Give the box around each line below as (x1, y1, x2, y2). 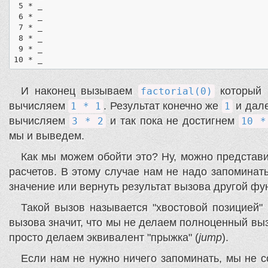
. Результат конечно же (103, 100, 222, 112)
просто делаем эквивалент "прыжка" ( (9, 232, 199, 244)
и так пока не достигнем (106, 115, 239, 127)
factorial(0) (140, 86, 212, 98)
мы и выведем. (9, 130, 84, 142)
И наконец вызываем (21, 85, 138, 98)
